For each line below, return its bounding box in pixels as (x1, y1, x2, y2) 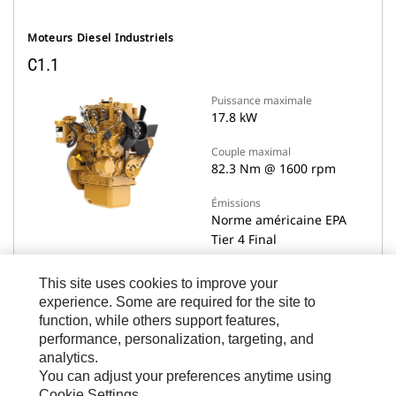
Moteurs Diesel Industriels (27, 30, 174, 45)
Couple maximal (211, 144, 291, 159)
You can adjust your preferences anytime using (39, 369, 332, 384)
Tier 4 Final (211, 231, 277, 247)
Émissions (211, 195, 261, 210)
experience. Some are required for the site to (39, 294, 316, 309)
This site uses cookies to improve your (39, 276, 278, 291)
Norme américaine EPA (211, 211, 346, 228)
